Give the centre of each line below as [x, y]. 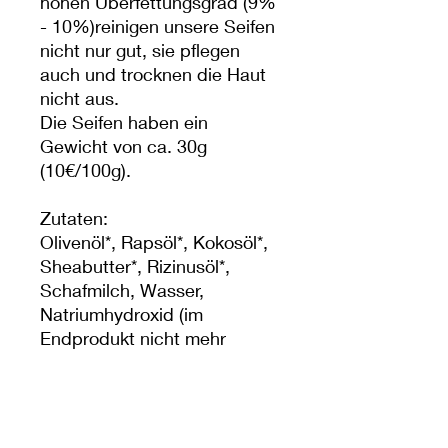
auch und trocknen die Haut [153, 73]
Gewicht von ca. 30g [123, 145]
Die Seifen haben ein [124, 121]
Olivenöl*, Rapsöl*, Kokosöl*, [154, 241]
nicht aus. [79, 97]
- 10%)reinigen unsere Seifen [157, 25]
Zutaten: [74, 217]
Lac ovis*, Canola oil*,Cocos [153, 433]
